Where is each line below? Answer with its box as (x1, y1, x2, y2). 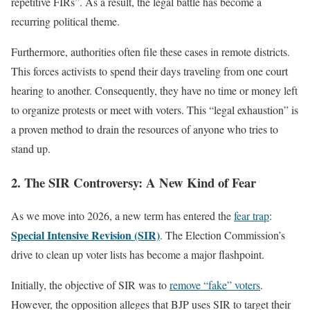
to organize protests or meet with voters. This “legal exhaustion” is (11, 102, 298, 118)
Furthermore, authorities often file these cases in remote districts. (11, 44, 290, 60)
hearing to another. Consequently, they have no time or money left (11, 83, 298, 98)
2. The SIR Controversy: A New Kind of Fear (11, 172, 256, 192)
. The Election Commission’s (160, 228, 285, 243)
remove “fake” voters (170, 277, 260, 293)
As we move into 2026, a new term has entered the (11, 208, 234, 224)
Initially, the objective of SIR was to (11, 277, 170, 293)
